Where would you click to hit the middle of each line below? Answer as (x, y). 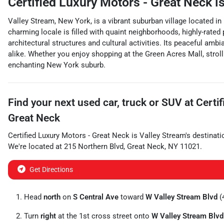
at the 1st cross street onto (104, 216)
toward (132, 197)
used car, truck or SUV (130, 102)
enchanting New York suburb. (57, 65)
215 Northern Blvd (94, 146)
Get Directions (51, 169)
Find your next (43, 102)
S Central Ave (96, 197)
